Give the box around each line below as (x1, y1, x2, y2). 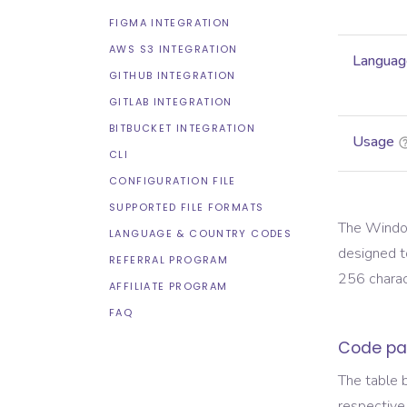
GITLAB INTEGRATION (109, 94, 233, 109)
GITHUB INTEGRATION (109, 68, 236, 83)
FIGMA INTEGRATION (109, 15, 231, 30)
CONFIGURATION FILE (109, 174, 236, 188)
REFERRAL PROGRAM (109, 253, 228, 267)
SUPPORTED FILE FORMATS (109, 200, 264, 214)
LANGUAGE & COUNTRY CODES (109, 226, 292, 241)
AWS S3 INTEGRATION (109, 42, 238, 56)
